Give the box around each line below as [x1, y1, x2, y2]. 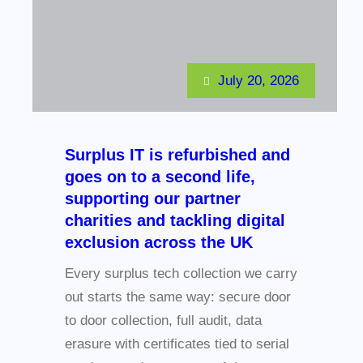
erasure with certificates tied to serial [65, 336, 289, 352]
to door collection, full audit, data [65, 313, 262, 329]
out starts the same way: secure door [65, 289, 291, 305]
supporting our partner [65, 190, 241, 208]
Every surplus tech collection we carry [65, 266, 297, 282]
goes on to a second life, [65, 168, 255, 186]
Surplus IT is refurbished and [65, 146, 290, 164]
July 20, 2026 [218, 73, 299, 89]
